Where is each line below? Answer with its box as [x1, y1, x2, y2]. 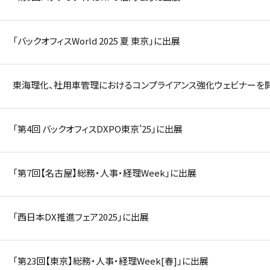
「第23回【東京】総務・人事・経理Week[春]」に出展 [13, 254, 209, 268]
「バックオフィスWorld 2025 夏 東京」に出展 [13, 34, 180, 48]
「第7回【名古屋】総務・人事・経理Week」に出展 [13, 166, 196, 180]
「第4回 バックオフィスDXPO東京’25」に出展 [13, 122, 183, 136]
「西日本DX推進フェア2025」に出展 [13, 210, 149, 224]
